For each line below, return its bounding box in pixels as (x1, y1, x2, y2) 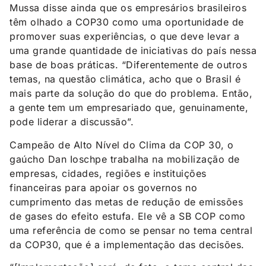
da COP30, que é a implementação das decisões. (9, 238, 245, 251)
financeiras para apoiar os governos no (9, 181, 197, 194)
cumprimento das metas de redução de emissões (9, 195, 243, 208)
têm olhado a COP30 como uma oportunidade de (9, 16, 244, 28)
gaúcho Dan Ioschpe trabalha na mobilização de (9, 153, 240, 165)
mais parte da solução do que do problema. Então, (9, 87, 252, 100)
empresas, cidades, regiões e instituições (9, 167, 207, 179)
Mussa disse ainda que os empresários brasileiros (9, 2, 246, 14)
